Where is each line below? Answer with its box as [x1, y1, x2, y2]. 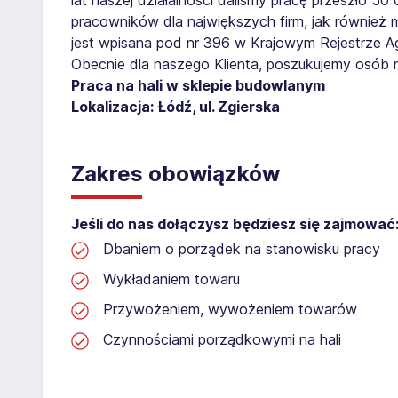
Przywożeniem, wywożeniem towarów [103, 299, 357, 318]
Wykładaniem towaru [103, 269, 240, 288]
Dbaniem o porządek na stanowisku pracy [103, 239, 380, 258]
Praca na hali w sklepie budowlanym [71, 76, 325, 94]
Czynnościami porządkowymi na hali [103, 330, 341, 348]
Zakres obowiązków [71, 160, 280, 187]
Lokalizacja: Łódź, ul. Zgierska [71, 97, 280, 115]
